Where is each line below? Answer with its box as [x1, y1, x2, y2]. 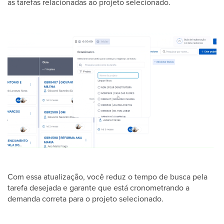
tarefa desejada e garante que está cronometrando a [7, 181, 189, 193]
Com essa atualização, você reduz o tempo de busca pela [7, 170, 207, 182]
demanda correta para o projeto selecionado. [7, 192, 163, 204]
